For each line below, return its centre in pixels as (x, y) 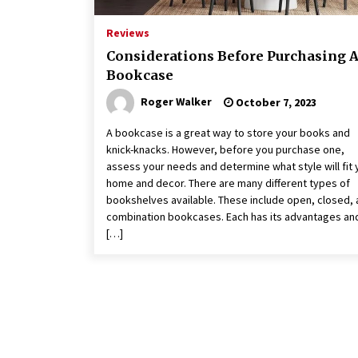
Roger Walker (176, 102)
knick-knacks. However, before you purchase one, (225, 150)
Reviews (128, 33)
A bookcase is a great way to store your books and (228, 133)
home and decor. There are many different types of (228, 183)
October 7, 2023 (275, 103)
